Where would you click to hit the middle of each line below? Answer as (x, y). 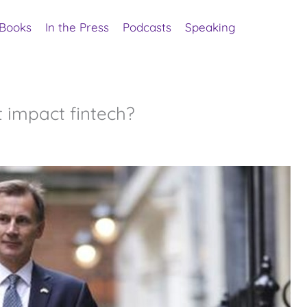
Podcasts (147, 27)
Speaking (210, 27)
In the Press (77, 27)
